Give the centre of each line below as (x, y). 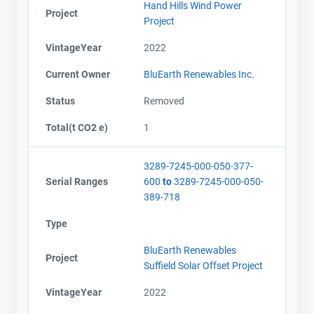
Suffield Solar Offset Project (203, 265)
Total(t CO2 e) (77, 127)
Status (60, 101)
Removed (164, 101)
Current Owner (78, 74)
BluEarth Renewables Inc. (199, 74)
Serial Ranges (77, 181)
